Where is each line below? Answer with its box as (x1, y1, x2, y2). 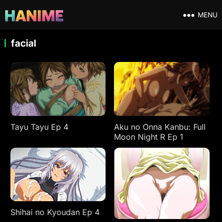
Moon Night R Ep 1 (114, 131, 184, 142)
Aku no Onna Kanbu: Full (114, 121, 206, 132)
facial (10, 37, 36, 49)
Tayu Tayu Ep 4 (10, 121, 68, 132)
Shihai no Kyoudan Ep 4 (10, 207, 100, 218)
